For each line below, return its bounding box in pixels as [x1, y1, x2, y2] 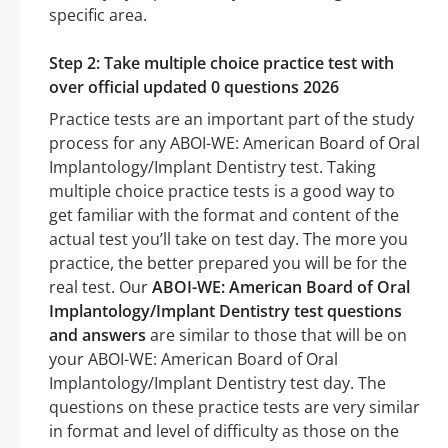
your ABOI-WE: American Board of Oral [49, 348, 338, 371]
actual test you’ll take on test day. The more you [49, 228, 408, 251]
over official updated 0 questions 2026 [49, 76, 339, 99]
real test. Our [49, 276, 152, 299]
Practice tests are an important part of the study [49, 108, 414, 131]
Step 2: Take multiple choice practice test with [49, 52, 394, 75]
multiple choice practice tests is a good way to [49, 180, 395, 203]
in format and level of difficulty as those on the [49, 420, 399, 443]
